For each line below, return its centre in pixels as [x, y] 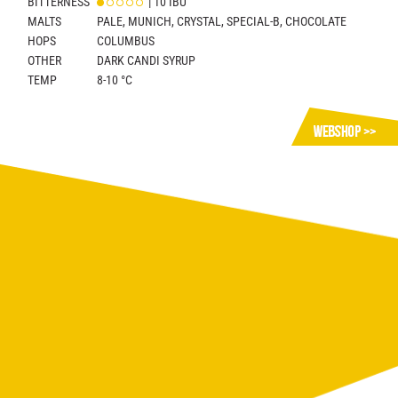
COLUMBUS [125, 40]
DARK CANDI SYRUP [146, 60]
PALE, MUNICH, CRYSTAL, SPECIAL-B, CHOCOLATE [221, 21]
